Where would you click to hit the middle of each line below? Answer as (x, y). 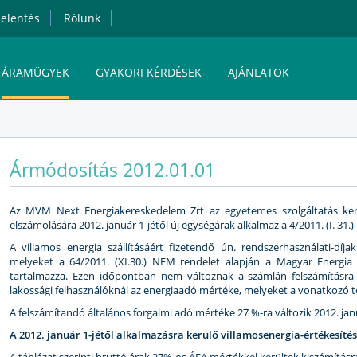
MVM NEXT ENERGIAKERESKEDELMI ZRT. (109, 134)
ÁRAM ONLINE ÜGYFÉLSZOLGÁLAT (92, 194)
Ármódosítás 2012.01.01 (112, 170)
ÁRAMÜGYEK (35, 72)
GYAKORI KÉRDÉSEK (149, 72)
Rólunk (82, 18)
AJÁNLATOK (259, 72)
